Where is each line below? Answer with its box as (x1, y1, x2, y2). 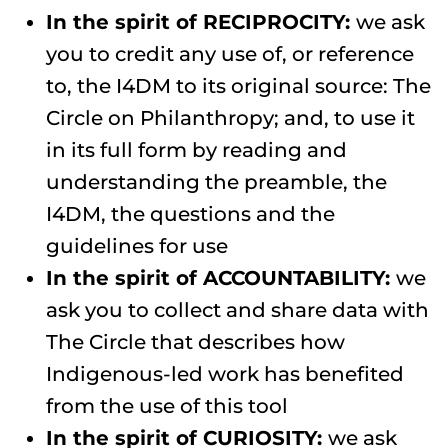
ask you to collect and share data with (46, 297, 429, 322)
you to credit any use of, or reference (46, 41, 414, 66)
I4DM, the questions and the (46, 201, 335, 226)
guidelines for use (46, 233, 228, 258)
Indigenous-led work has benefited (46, 361, 404, 386)
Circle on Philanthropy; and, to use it (46, 105, 415, 130)
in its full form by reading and (46, 137, 347, 162)
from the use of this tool (46, 393, 288, 418)
